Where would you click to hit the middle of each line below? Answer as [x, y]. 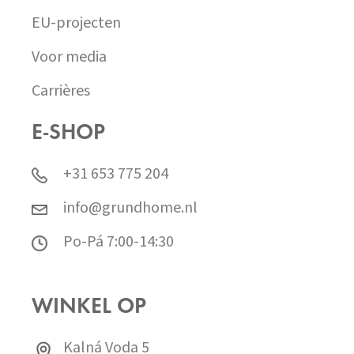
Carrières [61, 90]
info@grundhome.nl [130, 208]
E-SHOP [68, 133]
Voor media [69, 56]
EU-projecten [76, 23]
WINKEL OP [89, 307]
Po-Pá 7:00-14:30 [119, 242]
